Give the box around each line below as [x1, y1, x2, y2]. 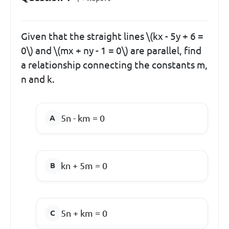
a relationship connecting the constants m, [21, 59, 208, 71]
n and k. [21, 73, 55, 85]
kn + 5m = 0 [60, 160, 107, 171]
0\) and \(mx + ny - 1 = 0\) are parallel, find [21, 44, 201, 56]
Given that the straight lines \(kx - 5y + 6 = [21, 30, 203, 42]
